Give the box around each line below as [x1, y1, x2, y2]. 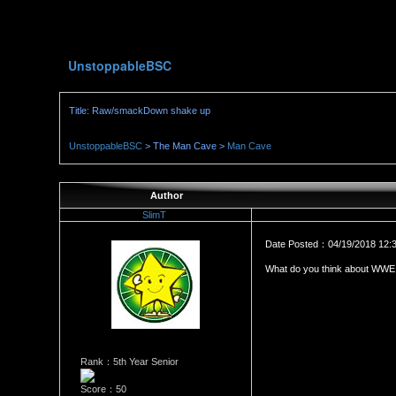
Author [149, 190, 183, 201]
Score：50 [80, 384, 126, 394]
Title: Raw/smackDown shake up [69, 105, 211, 116]
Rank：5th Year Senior [80, 356, 179, 367]
